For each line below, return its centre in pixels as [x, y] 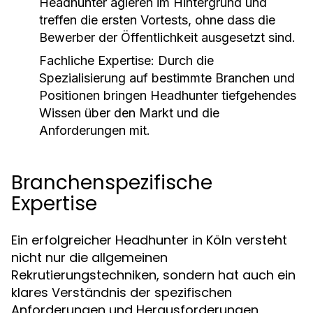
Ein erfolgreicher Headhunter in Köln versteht [149, 240]
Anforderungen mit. [95, 130]
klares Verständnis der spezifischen [122, 292]
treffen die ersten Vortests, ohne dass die [157, 20]
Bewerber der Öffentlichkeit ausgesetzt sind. [167, 37]
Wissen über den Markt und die [129, 113]
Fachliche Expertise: [97, 60]
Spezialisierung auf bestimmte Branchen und [167, 78]
